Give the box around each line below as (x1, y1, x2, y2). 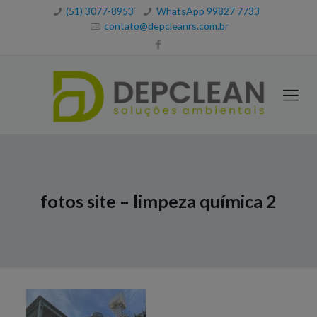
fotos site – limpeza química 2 (40, 190, 277, 212)
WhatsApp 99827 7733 (156, 5, 260, 17)
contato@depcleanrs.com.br (103, 20, 229, 32)
